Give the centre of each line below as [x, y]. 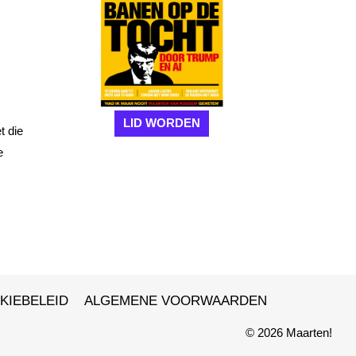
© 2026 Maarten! [289, 333]
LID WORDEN [162, 123]
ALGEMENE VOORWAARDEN [176, 301]
